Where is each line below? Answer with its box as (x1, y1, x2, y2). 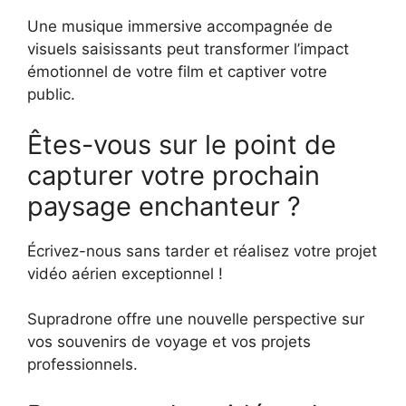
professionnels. (27, 355, 138, 374)
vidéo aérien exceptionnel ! (27, 264, 223, 283)
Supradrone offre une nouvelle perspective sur (27, 310, 364, 329)
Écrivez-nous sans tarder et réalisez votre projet (27, 241, 377, 260)
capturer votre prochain (27, 159, 320, 191)
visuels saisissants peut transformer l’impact (27, 40, 349, 59)
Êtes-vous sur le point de (27, 128, 336, 160)
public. (27, 85, 75, 104)
